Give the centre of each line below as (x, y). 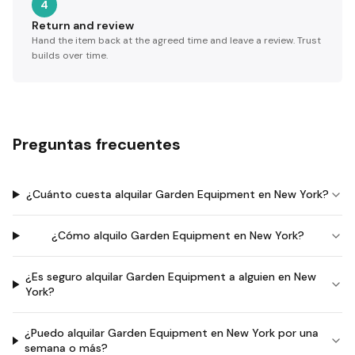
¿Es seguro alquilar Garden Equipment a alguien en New (171, 277)
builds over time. (70, 55)
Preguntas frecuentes (97, 144)
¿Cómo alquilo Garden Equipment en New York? (177, 235)
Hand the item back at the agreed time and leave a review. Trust (176, 40)
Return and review (83, 25)
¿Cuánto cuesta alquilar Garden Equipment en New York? (178, 194)
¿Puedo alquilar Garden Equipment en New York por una (171, 333)
